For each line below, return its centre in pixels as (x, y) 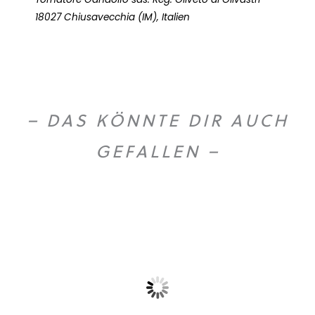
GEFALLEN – (157, 151)
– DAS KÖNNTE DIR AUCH (157, 120)
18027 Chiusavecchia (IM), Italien (112, 18)
